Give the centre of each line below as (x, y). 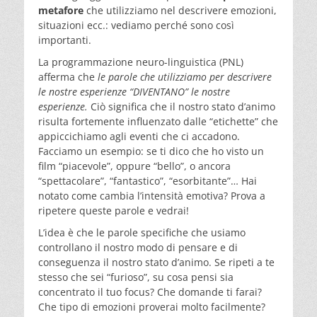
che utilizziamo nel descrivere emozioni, (180, 10)
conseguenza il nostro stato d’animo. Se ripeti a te (156, 262)
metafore (61, 10)
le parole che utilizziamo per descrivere (185, 76)
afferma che (68, 76)
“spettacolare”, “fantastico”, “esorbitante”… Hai (148, 180)
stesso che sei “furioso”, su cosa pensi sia (136, 277)
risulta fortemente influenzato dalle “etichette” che (158, 121)
